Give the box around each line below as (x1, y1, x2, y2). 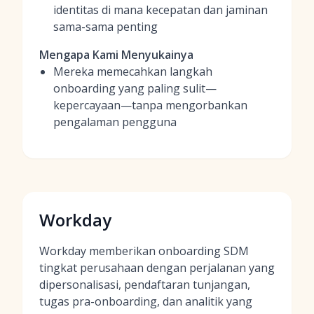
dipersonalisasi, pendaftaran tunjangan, (39, 277, 250, 292)
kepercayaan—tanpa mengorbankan (53, 97, 247, 113)
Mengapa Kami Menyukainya (39, 47, 193, 62)
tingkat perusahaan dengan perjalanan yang (39, 260, 275, 275)
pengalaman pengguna (53, 114, 177, 130)
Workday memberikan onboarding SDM (39, 243, 249, 259)
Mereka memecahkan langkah (53, 64, 212, 79)
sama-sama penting (53, 19, 158, 34)
